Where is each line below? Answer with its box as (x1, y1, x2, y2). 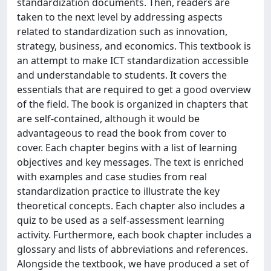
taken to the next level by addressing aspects (17, 10, 223, 24)
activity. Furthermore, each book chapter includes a (17, 228, 252, 241)
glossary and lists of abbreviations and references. (17, 243, 248, 256)
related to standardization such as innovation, (17, 25, 227, 38)
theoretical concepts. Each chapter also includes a (17, 199, 245, 212)
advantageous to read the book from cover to (17, 126, 227, 140)
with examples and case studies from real (17, 170, 207, 183)
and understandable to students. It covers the (17, 68, 227, 82)
